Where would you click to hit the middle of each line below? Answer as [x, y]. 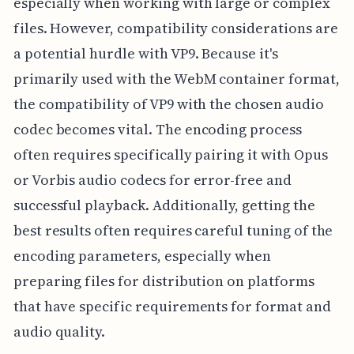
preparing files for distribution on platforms [164, 281]
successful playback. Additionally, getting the [164, 205]
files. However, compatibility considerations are [175, 28]
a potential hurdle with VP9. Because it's [145, 53]
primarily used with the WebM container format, [176, 78]
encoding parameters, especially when [142, 255]
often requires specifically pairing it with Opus [170, 154]
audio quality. [59, 331]
